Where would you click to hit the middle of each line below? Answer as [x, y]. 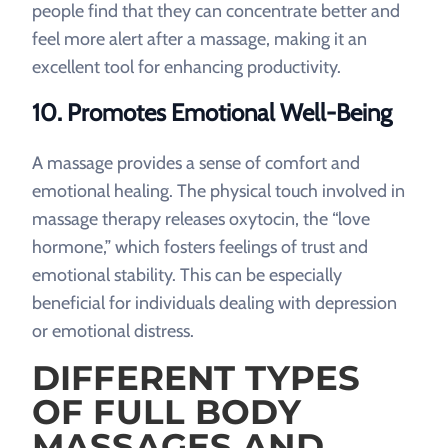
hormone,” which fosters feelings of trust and [200, 247]
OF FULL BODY [166, 412]
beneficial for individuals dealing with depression [214, 303]
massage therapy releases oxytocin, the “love [201, 219]
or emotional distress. [113, 331]
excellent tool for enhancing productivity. [186, 67]
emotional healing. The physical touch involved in [218, 191]
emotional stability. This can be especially [187, 275]
